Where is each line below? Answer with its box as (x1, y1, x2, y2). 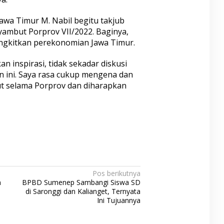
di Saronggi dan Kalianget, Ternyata (25, 186, 141, 196)
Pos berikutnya (92, 168, 141, 178)
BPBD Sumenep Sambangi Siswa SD (22, 177, 141, 187)
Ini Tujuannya (97, 195, 141, 205)
